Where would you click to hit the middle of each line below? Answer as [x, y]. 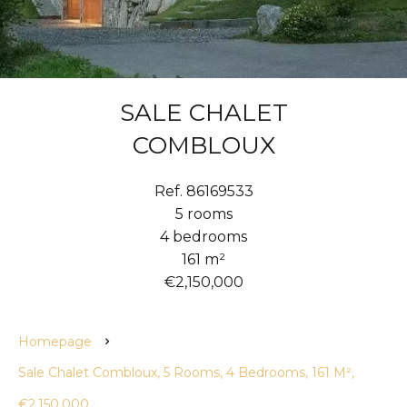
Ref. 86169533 [203, 191]
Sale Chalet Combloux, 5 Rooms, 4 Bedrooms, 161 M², [186, 372]
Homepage [55, 342]
